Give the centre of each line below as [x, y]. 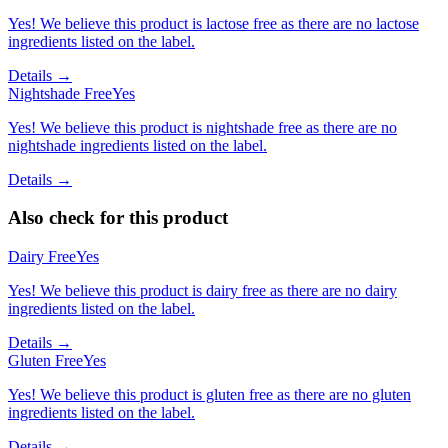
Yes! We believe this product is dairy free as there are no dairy [202, 291]
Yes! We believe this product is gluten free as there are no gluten [209, 395]
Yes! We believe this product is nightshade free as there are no [202, 127]
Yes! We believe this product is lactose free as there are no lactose [213, 23]
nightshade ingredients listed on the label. [137, 145]
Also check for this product [118, 218]
